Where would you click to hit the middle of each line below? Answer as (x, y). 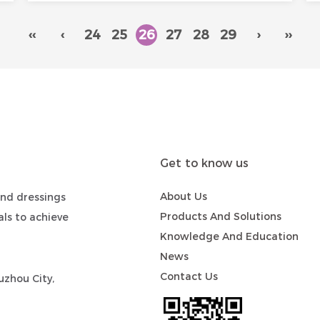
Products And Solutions (221, 216)
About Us (184, 196)
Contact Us (189, 276)
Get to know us (204, 163)
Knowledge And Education (229, 236)
